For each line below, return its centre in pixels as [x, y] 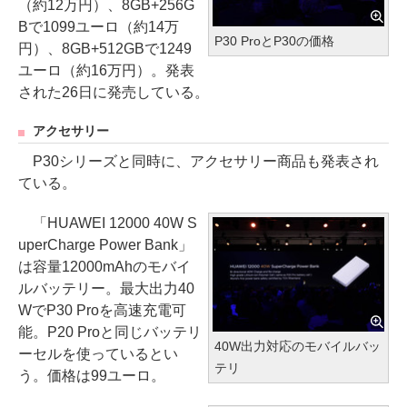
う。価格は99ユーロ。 [92, 375]
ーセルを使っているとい [98, 353]
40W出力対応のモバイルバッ [298, 347]
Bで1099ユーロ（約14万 [99, 26]
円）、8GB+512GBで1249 [105, 48]
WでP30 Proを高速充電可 [102, 310]
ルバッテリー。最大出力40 [106, 288]
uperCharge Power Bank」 [105, 244]
